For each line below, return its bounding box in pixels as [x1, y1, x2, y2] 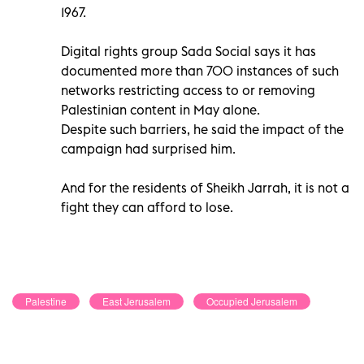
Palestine [25, 293, 67, 308]
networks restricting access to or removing [61, 81, 315, 98]
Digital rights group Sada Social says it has [61, 42, 316, 59]
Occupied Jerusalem [206, 293, 297, 308]
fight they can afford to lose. [61, 198, 233, 215]
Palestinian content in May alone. [61, 101, 260, 118]
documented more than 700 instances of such [61, 62, 339, 79]
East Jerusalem [102, 293, 171, 308]
